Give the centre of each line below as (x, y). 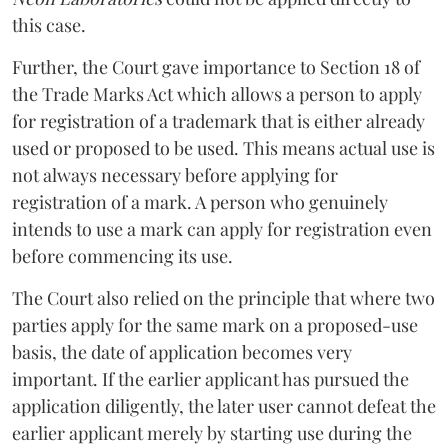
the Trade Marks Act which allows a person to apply (217, 93)
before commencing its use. (122, 255)
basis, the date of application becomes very (182, 351)
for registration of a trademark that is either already (218, 120)
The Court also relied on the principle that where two (223, 297)
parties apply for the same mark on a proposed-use (215, 324)
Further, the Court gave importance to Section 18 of (216, 66)
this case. (49, 24)
